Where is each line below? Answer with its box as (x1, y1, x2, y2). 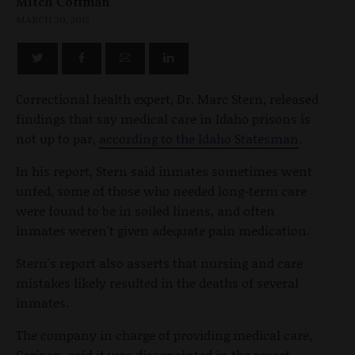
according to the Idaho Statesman (99, 129, 299, 148)
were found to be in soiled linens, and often (16, 201, 275, 220)
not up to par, (16, 129, 99, 148)
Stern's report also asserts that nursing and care (16, 254, 303, 273)
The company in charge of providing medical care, (16, 326, 312, 345)
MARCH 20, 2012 (16, 13, 90, 26)
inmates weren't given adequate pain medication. (16, 221, 310, 240)
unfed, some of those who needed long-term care (16, 181, 307, 200)
